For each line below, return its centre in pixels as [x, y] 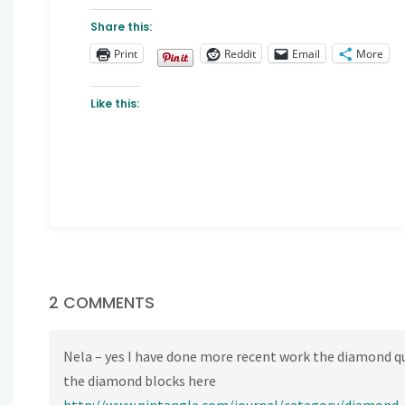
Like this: [114, 104]
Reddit [240, 53]
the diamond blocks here [140, 381]
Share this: [121, 27]
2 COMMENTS [102, 302]
